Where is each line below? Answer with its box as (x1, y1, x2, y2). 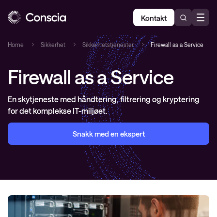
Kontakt (141, 14, 167, 22)
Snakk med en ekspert (72, 129, 145, 138)
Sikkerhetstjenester (82, 41, 134, 48)
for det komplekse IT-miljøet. (8, 106, 108, 115)
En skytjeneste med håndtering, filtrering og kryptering (8, 94, 200, 104)
